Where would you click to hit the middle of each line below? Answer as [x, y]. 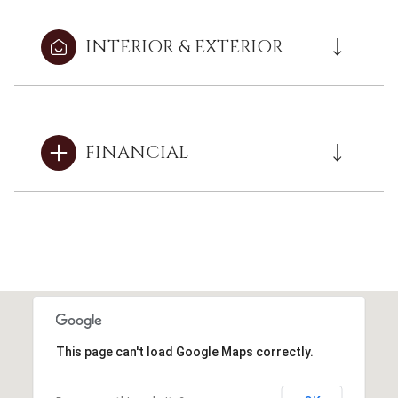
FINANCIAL [137, 153]
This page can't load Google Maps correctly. [184, 352]
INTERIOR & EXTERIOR [184, 47]
